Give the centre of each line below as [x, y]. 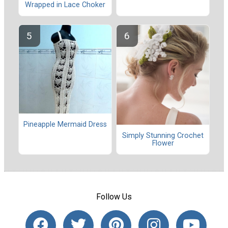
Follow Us [114, 197]
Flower [163, 143]
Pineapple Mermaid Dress [65, 125]
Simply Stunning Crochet [163, 135]
